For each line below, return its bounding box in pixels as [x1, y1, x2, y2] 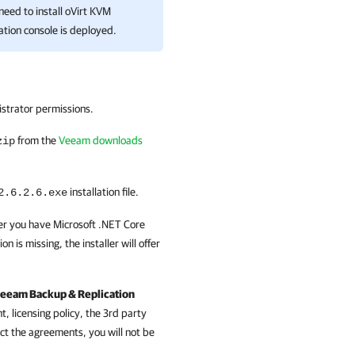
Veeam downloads [59, 134, 143, 147]
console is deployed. [21, 24, 116, 36]
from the [15, 134, 59, 147]
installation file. [67, 185, 139, 198]
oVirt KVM [65, 5, 111, 17]
